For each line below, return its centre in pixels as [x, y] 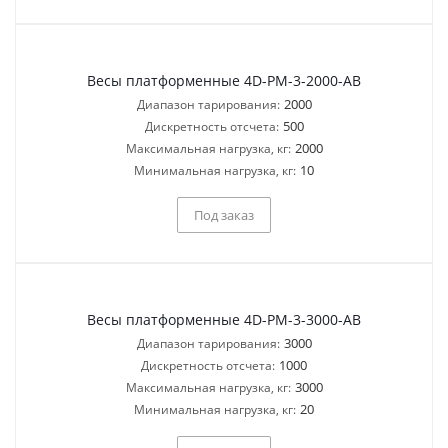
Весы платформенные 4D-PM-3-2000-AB [224, 80]
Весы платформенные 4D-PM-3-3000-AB [224, 319]
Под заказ [224, 214]
